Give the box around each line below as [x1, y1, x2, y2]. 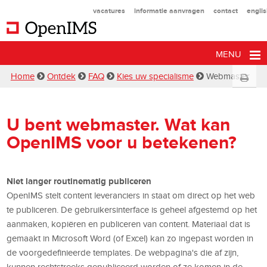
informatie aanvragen [133, 7, 204, 15]
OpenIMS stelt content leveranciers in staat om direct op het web [7, 190, 256, 200]
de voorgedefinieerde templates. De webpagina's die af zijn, [7, 247, 239, 257]
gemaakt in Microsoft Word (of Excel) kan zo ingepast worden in [7, 233, 254, 243]
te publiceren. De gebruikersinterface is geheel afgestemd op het [7, 204, 257, 215]
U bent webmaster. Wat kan [7, 114, 231, 135]
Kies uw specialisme [116, 72, 194, 81]
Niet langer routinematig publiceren [7, 175, 152, 186]
